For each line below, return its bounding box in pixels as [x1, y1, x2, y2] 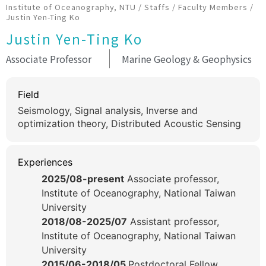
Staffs [144, 1, 170, 13]
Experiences [18, 156, 72, 169]
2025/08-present [42, 173, 124, 185]
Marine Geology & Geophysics [122, 52, 252, 66]
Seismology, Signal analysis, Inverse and [18, 104, 198, 117]
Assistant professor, [127, 216, 219, 228]
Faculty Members [178, 1, 248, 13]
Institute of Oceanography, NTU [6, 1, 136, 13]
